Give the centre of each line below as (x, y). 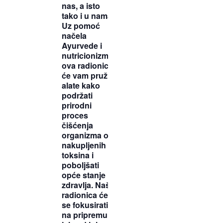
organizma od (88, 135)
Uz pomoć (81, 26)
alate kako (81, 86)
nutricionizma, (88, 56)
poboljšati (80, 165)
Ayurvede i (82, 46)
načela (74, 36)
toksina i (78, 155)
